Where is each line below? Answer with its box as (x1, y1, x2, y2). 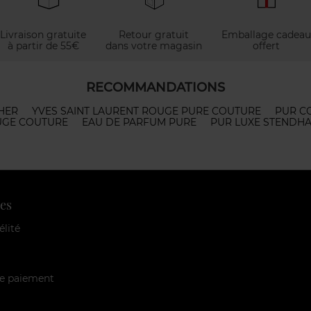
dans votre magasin (106, 40, 202, 52)
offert (253, 40, 280, 52)
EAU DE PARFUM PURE (81, 116, 196, 128)
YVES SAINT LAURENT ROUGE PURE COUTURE (32, 105, 261, 117)
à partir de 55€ (7, 40, 79, 52)
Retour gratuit (119, 28, 189, 41)
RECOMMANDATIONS (86, 80, 225, 95)
